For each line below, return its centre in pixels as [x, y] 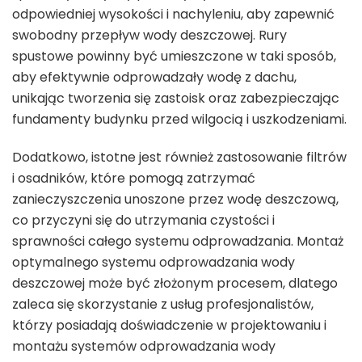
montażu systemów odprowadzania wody [144, 347]
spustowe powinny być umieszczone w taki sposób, [174, 57]
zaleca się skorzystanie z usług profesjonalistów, [163, 305]
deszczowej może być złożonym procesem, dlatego [175, 284]
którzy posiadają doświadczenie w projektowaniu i [169, 326]
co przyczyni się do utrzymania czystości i [143, 221]
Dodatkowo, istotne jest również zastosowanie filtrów [179, 158]
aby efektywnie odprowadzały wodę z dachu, [154, 78]
